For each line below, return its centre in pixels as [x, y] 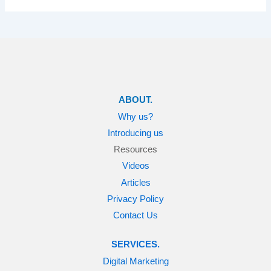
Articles [135, 182]
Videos [135, 166]
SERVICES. [135, 244]
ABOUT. [135, 100]
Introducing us [135, 132]
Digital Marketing [135, 261]
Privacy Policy [135, 198]
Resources [135, 149]
